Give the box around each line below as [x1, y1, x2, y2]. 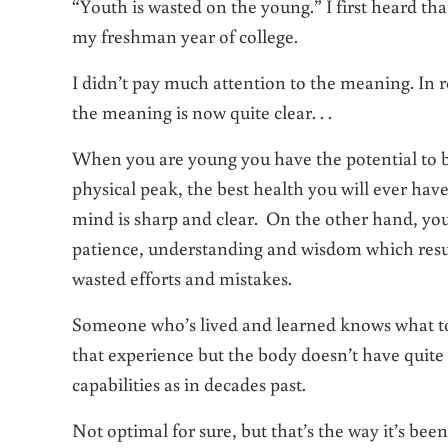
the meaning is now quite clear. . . [72, 98, 332, 124]
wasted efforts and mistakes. [72, 264, 292, 290]
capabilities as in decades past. [72, 370, 306, 396]
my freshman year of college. [72, 22, 298, 48]
